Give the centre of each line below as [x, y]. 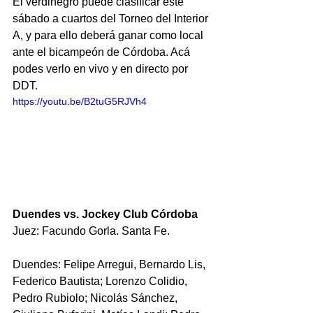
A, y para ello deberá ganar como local [109, 35]
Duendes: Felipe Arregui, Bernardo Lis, [110, 264]
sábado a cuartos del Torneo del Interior [112, 19]
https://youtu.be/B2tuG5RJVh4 [80, 101]
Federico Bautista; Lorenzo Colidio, [101, 281]
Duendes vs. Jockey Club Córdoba [107, 214]
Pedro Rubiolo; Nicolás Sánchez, [96, 298]
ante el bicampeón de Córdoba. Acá [103, 52]
